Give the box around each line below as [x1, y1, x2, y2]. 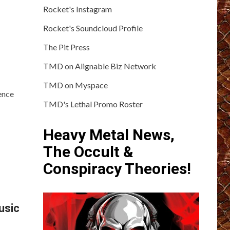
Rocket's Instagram [43, 4, 112, 14]
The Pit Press [43, 42, 90, 52]
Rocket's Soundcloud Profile [43, 23, 143, 33]
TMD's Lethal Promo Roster [43, 99, 143, 109]
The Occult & [43, 143, 133, 161]
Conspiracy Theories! [43, 160, 191, 178]
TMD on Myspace [43, 80, 108, 90]
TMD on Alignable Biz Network [43, 61, 156, 71]
